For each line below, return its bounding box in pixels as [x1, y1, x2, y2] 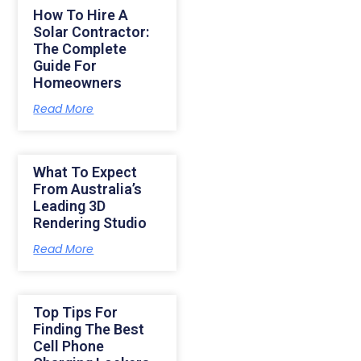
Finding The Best [33, 321, 145, 338]
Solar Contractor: [33, 23, 150, 41]
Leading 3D [33, 197, 106, 215]
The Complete [33, 40, 127, 58]
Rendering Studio [33, 214, 147, 232]
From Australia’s [33, 180, 143, 198]
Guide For [33, 57, 98, 75]
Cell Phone [33, 338, 105, 355]
